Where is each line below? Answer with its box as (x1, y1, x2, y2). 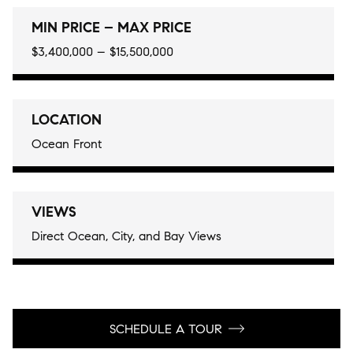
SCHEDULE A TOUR (109, 321, 222, 336)
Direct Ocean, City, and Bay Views (32, 229, 221, 243)
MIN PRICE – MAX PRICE (32, 19, 191, 36)
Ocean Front (32, 136, 102, 151)
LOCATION (32, 111, 102, 128)
